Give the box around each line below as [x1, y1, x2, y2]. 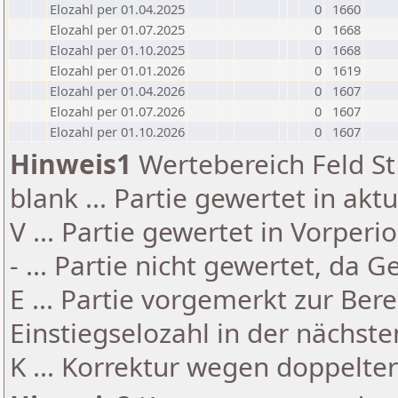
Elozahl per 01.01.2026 [50, 61, 185, 79]
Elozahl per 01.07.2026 [50, 102, 185, 120]
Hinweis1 [10, 146, 131, 182]
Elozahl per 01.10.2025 [50, 41, 185, 59]
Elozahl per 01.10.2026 [50, 123, 185, 140]
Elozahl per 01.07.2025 [50, 20, 185, 38]
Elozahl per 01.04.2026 [50, 82, 185, 99]
